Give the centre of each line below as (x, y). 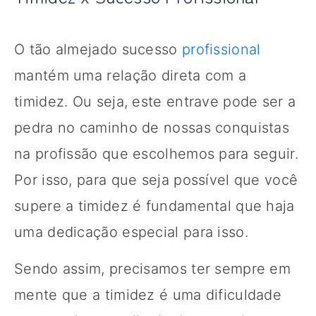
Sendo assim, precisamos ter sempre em (153, 268)
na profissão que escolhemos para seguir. (156, 153)
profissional (221, 49)
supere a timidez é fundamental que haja (154, 206)
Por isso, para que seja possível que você (156, 180)
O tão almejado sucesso (98, 49)
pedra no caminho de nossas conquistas (152, 127)
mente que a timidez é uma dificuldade (148, 294)
